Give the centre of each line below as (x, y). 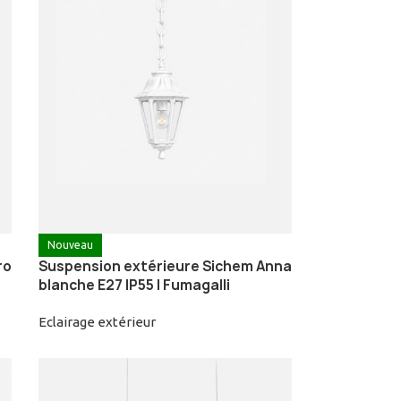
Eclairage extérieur (97, 322)
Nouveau (70, 245)
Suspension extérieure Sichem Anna (165, 267)
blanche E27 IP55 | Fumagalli (134, 286)
